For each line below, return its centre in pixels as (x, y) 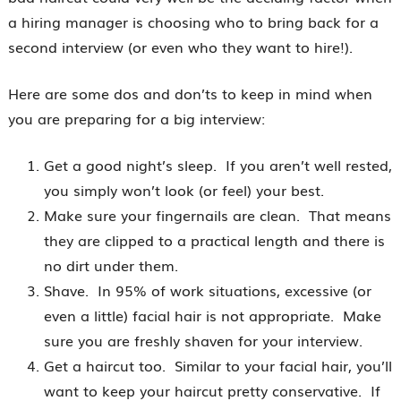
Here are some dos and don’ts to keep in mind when (190, 93)
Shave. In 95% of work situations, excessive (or (207, 290)
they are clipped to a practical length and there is (214, 240)
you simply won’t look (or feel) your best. (183, 190)
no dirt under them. (111, 265)
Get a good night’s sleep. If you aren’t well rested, (218, 165)
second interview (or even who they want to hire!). (180, 47)
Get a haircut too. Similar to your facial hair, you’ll (218, 365)
